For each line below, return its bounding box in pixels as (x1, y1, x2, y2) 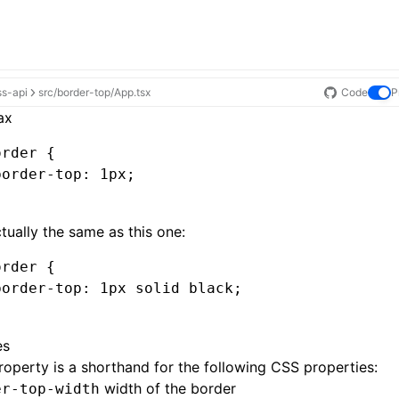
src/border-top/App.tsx (38, 85, 151, 99)
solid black (126, 280, 233, 297)
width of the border (100, 379, 236, 397)
